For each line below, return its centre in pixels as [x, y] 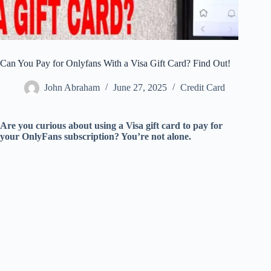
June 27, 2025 [140, 88]
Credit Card [203, 88]
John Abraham [72, 88]
